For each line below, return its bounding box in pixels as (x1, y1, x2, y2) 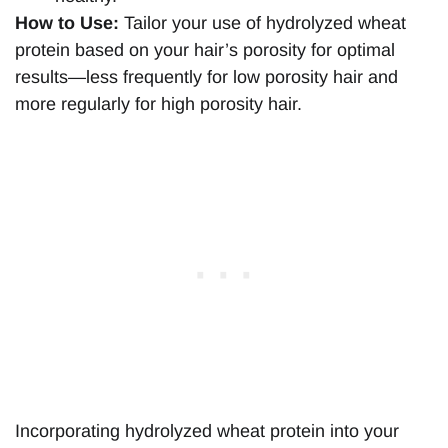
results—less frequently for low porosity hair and (15, 67, 398, 88)
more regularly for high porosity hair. (15, 94, 302, 115)
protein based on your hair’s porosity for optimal (15, 40, 395, 61)
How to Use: (15, 13, 119, 34)
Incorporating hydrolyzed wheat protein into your (15, 420, 399, 441)
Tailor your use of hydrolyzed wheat (119, 13, 406, 34)
